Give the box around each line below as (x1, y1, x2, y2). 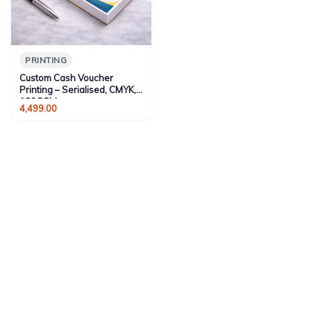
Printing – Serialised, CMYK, (19, 84, 136, 95)
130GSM (19, 96, 57, 107)
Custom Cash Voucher (19, 72, 113, 83)
